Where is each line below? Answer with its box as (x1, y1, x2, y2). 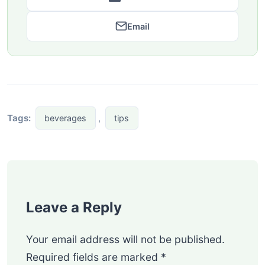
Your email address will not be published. (26, 233, 225, 246)
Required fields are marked (26, 251, 161, 264)
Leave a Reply (26, 199, 122, 216)
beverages (44, 112, 87, 123)
